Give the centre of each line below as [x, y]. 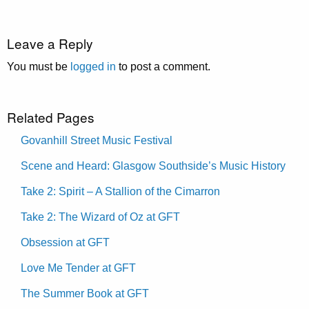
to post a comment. [163, 66]
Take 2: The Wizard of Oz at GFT [100, 217]
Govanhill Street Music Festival [97, 140]
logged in [93, 66]
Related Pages [51, 117]
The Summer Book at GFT [85, 293]
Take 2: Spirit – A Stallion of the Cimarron [120, 191]
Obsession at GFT [65, 242]
